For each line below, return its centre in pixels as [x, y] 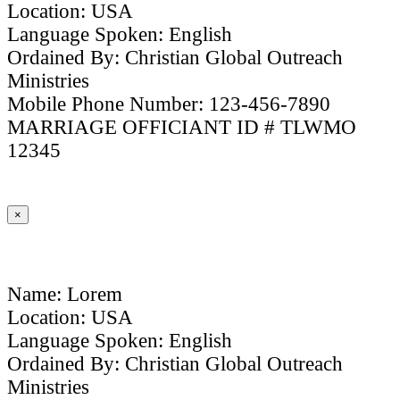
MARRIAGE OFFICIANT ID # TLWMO [182, 128]
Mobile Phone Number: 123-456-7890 [169, 104]
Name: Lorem [65, 295]
